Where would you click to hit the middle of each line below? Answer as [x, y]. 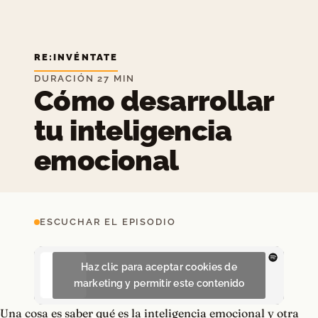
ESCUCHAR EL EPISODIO [108, 222]
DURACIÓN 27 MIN [85, 78]
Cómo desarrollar [154, 100]
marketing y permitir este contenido [159, 284]
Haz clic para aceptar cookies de [159, 267]
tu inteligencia [133, 130]
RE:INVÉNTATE [76, 57]
